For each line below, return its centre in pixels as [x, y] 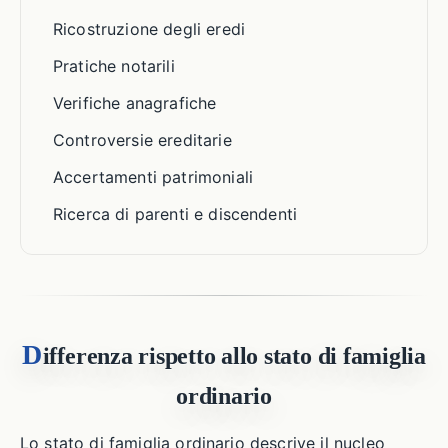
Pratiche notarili [114, 66]
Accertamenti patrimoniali [153, 177]
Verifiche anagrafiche [135, 103]
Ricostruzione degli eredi [149, 29]
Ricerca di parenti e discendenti [175, 214]
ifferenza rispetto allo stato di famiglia [234, 356]
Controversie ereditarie [142, 140]
